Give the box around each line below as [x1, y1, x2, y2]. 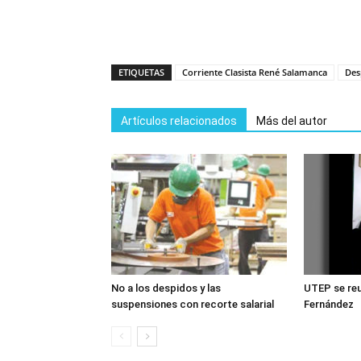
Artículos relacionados [121, 114, 237, 127]
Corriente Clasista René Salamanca [182, 66, 327, 78]
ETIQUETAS [118, 66, 164, 78]
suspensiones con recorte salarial [111, 298, 274, 310]
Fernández [304, 298, 354, 310]
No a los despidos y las [111, 282, 221, 294]
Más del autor [256, 114, 327, 127]
